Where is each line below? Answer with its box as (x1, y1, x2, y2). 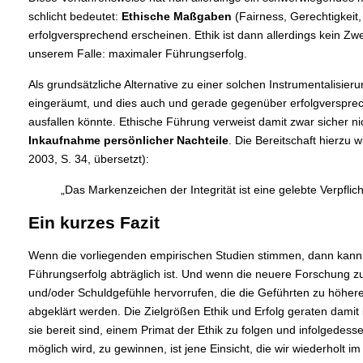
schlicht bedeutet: (28, 9, 122, 23)
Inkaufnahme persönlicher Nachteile (28, 133, 228, 147)
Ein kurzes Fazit (28, 213, 160, 233)
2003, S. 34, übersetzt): (28, 152, 149, 165)
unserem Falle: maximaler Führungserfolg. (28, 46, 247, 60)
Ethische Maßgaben (121, 9, 232, 23)
